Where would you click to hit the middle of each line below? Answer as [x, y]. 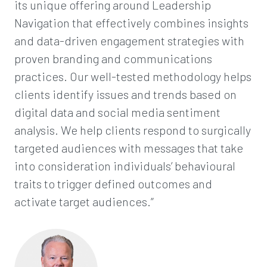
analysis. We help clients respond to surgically [133, 130]
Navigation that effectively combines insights [131, 23]
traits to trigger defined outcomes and [113, 184]
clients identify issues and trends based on [125, 94]
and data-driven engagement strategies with [129, 41]
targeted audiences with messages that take [129, 148]
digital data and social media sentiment [117, 112]
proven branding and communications [113, 58]
